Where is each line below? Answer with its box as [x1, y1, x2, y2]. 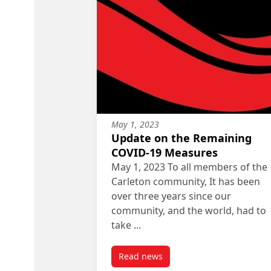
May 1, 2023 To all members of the [111, 160, 267, 174]
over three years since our [111, 189, 231, 203]
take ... [111, 218, 141, 232]
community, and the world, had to [111, 203, 266, 217]
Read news [119, 250, 163, 262]
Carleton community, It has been [111, 174, 260, 188]
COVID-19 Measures [111, 145, 218, 160]
